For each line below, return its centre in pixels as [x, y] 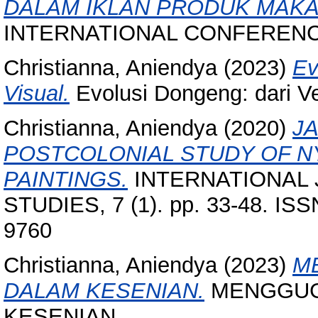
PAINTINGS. [66, 179]
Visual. [37, 94]
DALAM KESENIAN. [104, 290]
